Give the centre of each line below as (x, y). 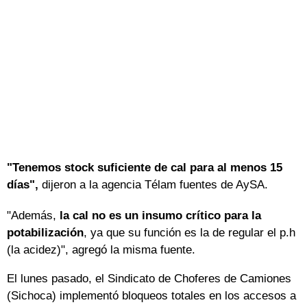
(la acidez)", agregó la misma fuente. (103, 250)
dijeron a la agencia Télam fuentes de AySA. (153, 185)
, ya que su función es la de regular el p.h (189, 233)
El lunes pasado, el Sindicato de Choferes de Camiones (149, 279)
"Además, (33, 216)
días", (23, 185)
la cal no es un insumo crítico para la (160, 216)
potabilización (45, 233)
